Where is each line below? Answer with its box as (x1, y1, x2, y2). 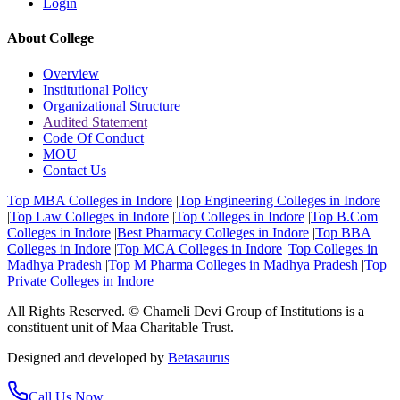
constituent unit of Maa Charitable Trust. (7, 319, 234, 335)
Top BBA (315, 224, 371, 240)
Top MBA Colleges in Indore (7, 192, 172, 208)
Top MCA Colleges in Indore (117, 240, 282, 256)
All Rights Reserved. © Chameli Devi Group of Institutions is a (7, 303, 364, 319)
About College (7, 30, 94, 46)
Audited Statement (43, 113, 147, 129)
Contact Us (43, 162, 106, 178)
